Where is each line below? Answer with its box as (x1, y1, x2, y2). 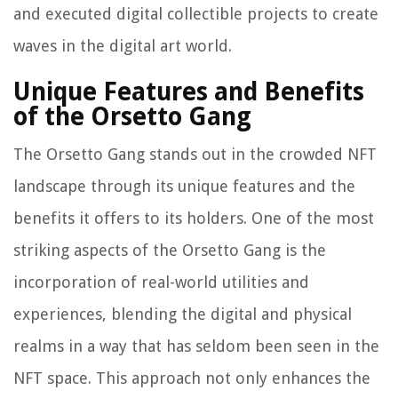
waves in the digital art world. (13, 36, 232, 56)
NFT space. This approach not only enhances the (13, 369, 370, 388)
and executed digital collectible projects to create (13, 4, 378, 24)
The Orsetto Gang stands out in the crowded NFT (13, 145, 377, 164)
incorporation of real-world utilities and (13, 273, 309, 292)
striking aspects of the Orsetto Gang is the (13, 241, 326, 260)
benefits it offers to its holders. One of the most (13, 209, 374, 228)
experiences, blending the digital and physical (13, 305, 352, 324)
